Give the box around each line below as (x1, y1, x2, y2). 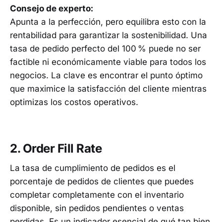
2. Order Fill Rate (10, 141, 102, 156)
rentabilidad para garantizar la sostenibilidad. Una (10, 30, 207, 41)
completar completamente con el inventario (10, 190, 184, 200)
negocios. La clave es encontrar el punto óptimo (10, 70, 203, 81)
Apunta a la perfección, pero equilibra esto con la (10, 17, 206, 27)
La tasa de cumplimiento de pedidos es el (10, 163, 175, 173)
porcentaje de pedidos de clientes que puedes (10, 176, 194, 187)
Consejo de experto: (10, 3, 93, 14)
